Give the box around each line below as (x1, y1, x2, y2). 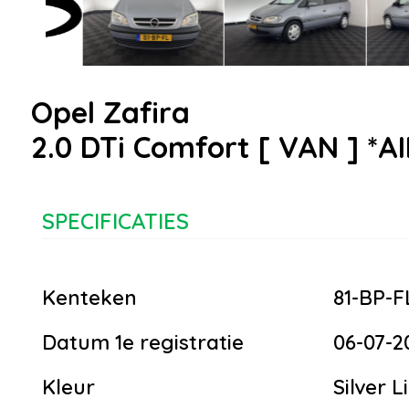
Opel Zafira (31, 94, 190, 131)
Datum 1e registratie (42, 330, 244, 356)
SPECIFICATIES (42, 207, 189, 236)
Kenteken (42, 285, 137, 311)
